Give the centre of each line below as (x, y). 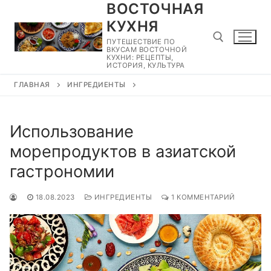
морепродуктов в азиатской (123, 151)
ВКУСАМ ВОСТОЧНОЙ (147, 50)
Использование (72, 131)
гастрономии (62, 171)
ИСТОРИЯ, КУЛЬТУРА (146, 65)
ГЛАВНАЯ (32, 85)
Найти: (233, 88)
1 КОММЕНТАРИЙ (202, 197)
